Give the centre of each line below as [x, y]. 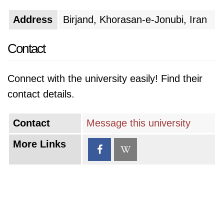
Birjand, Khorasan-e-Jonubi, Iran [135, 19]
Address [33, 19]
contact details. [41, 94]
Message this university [138, 123]
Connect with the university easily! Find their [105, 78]
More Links [39, 144]
